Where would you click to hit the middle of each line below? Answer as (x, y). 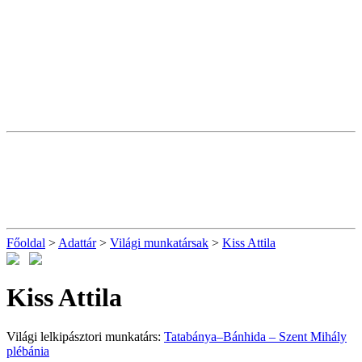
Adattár (77, 243)
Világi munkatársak (159, 243)
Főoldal (26, 243)
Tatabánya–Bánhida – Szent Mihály (255, 337)
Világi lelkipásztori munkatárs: (85, 337)
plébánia (28, 351)
